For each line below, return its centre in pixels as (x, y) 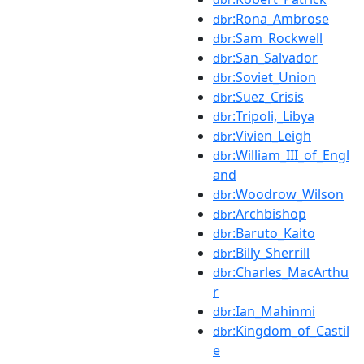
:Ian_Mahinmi (274, 311)
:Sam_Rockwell (277, 38)
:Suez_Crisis (268, 97)
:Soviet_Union (274, 77)
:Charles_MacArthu (290, 272)
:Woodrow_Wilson (288, 194)
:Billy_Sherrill (271, 253)
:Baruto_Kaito (274, 233)
